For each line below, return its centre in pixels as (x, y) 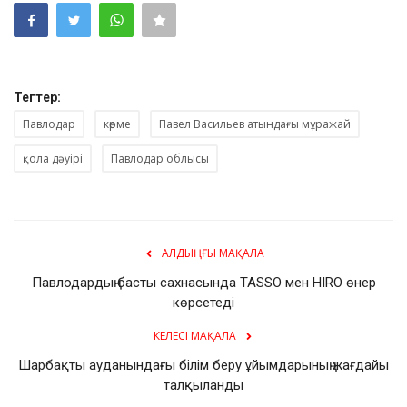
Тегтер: (37, 97)
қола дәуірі (53, 158)
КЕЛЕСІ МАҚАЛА (194, 335)
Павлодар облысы (160, 158)
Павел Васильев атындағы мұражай (255, 124)
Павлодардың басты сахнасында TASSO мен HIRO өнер (203, 282)
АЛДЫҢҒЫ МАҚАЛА (213, 253)
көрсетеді (203, 302)
